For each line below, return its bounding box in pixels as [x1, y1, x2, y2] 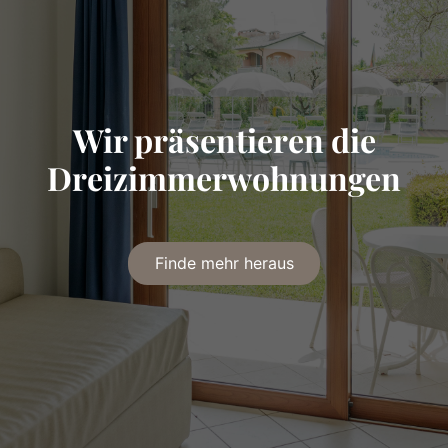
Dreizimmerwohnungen [47, 155, 401, 199]
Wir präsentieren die [72, 117, 376, 161]
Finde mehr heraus [154, 253, 294, 274]
